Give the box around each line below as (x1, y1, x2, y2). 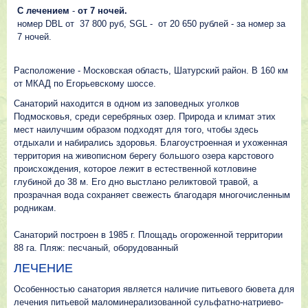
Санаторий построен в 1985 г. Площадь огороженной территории (14, 230, 283, 240)
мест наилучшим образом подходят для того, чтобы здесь (14, 124, 258, 135)
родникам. (14, 203, 56, 213)
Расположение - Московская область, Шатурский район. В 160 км (14, 65, 288, 76)
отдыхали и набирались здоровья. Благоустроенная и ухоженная (14, 137, 287, 148)
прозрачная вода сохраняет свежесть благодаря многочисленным (14, 190, 290, 200)
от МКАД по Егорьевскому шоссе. (14, 78, 156, 89)
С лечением (17, 5, 72, 16)
